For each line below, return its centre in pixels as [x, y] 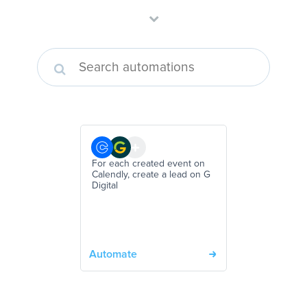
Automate [113, 255]
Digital [105, 186]
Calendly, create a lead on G [151, 175]
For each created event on [148, 164]
